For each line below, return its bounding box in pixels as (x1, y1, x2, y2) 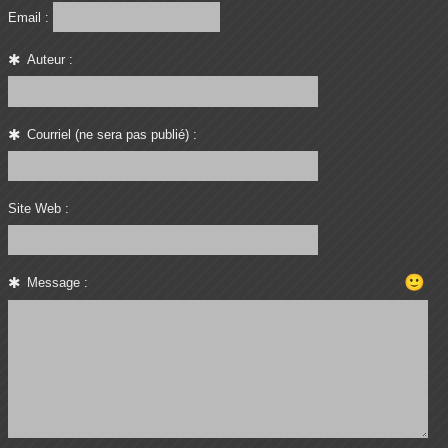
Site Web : (8, 200, 69, 216)
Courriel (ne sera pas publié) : (27, 126, 198, 142)
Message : (27, 274, 89, 290)
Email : (8, 9, 49, 25)
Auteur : (27, 52, 74, 68)
